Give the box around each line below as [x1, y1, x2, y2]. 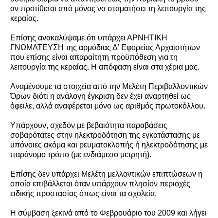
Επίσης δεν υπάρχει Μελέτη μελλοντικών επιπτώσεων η [10, 169, 202, 178]
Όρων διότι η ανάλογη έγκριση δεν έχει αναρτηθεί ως [10, 91, 191, 100]
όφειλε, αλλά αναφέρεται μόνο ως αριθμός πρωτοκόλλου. [10, 101, 205, 110]
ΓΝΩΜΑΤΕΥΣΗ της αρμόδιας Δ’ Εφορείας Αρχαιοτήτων [10, 43, 200, 52]
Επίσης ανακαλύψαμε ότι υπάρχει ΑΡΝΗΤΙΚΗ [10, 33, 167, 42]
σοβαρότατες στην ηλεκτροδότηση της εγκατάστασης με [10, 130, 200, 139]
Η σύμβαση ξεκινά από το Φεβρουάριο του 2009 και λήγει [10, 208, 207, 217]
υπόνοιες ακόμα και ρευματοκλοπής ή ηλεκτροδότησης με [10, 140, 208, 149]
